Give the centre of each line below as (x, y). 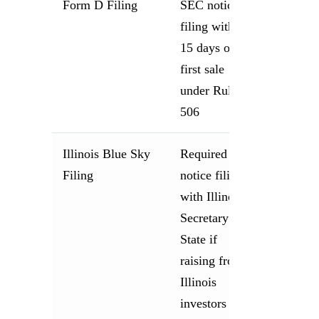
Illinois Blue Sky (106, 153)
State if (198, 239)
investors (203, 303)
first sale (202, 69)
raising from (211, 260)
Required (203, 153)
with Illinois (211, 196)
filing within (212, 26)
